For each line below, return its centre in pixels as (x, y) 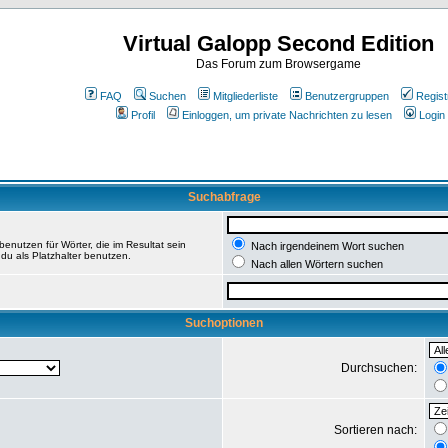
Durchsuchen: (380, 368)
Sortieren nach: (377, 430)
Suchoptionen (224, 323)
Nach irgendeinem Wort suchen (326, 246)
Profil (142, 115)
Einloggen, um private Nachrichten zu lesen (286, 115)
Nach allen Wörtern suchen (315, 264)
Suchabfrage (224, 197)
